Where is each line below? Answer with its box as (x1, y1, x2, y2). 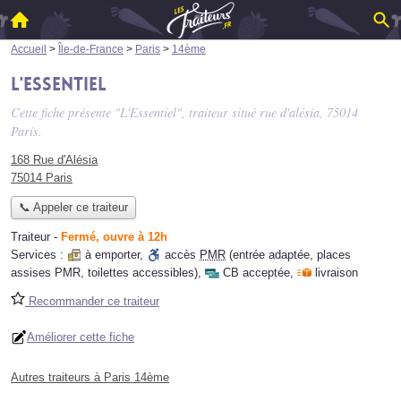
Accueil (11, 43, 47, 55)
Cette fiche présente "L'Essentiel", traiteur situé (11, 104, 260, 121)
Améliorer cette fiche (27, 330, 134, 345)
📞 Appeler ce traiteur (18, 200, 128, 215)
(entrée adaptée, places (226, 248, 351, 262)
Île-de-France (58, 43, 124, 55)
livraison (315, 266, 358, 280)
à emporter (85, 248, 140, 262)
